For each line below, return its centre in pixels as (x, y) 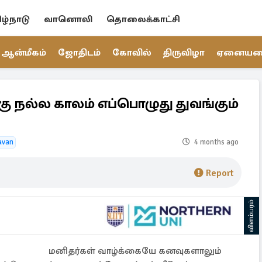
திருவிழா (184, 53)
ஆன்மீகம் (24, 53)
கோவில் (132, 53)
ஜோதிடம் (79, 53)
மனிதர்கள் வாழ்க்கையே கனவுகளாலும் (134, 251)
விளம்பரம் (251, 216)
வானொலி (68, 19)
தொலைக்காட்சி (143, 19)
